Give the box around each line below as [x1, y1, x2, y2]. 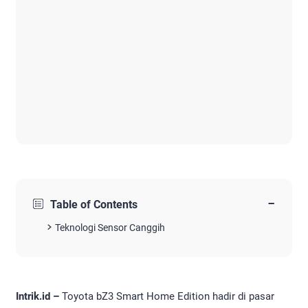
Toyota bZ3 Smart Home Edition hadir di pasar [62, 290, 274, 303]
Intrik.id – [16, 290, 62, 303]
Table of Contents [50, 198, 137, 212]
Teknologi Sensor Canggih [55, 222, 165, 234]
